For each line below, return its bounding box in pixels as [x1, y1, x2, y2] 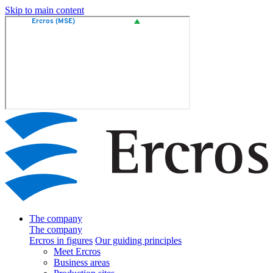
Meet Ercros [54, 246, 101, 257]
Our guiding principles [95, 235, 182, 246]
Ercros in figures [29, 235, 93, 246]
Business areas [54, 257, 110, 268]
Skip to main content [5, 5, 84, 15]
